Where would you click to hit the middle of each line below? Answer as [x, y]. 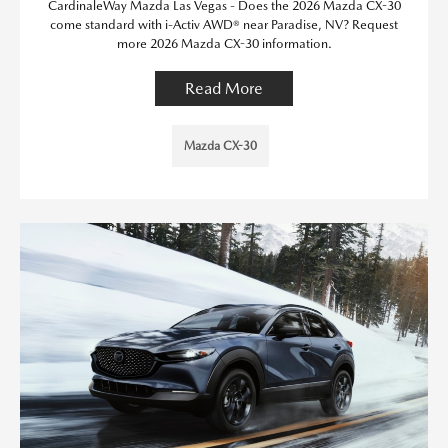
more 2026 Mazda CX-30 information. [224, 43]
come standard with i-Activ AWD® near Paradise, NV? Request [224, 24]
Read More [224, 88]
